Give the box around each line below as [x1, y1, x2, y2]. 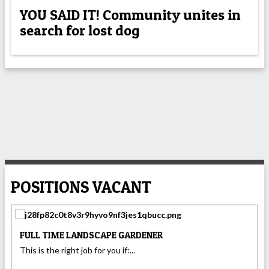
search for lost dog [20, 22, 139, 40]
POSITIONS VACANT [11, 177, 151, 198]
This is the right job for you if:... [20, 245, 135, 256]
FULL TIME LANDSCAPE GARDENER [20, 229, 163, 241]
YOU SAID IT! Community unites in [20, 6, 241, 24]
